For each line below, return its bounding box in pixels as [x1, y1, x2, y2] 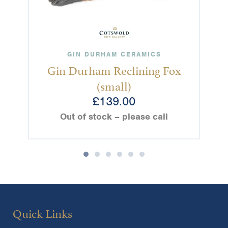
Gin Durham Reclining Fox [47, 61, 181, 78]
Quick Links [13, 204, 72, 221]
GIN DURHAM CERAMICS [67, 50, 161, 59]
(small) [97, 76, 131, 94]
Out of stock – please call [60, 111, 168, 123]
